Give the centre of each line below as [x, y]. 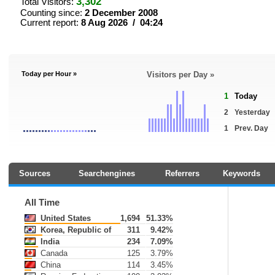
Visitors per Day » [180, 75]
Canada [53, 253]
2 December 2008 [121, 13]
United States [64, 218]
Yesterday [252, 112]
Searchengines [107, 173]
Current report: [51, 23]
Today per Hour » [49, 74]
